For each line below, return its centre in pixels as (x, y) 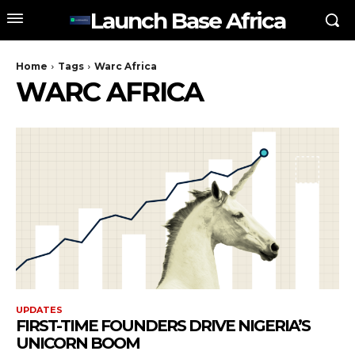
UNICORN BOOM (78, 343)
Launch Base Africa (188, 20)
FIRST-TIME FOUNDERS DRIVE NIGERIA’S (163, 326)
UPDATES (39, 310)
